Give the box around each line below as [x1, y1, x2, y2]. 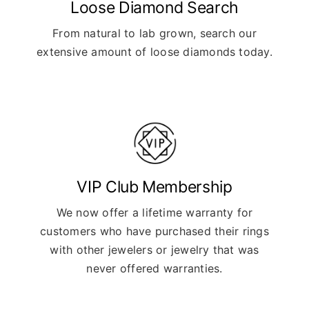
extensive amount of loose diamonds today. [37, 44, 272, 59]
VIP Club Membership [77, 177, 232, 197]
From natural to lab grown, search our [52, 26, 257, 40]
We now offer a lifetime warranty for [56, 206, 253, 220]
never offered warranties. [86, 261, 223, 276]
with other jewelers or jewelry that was [50, 243, 259, 257]
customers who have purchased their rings [40, 224, 269, 239]
